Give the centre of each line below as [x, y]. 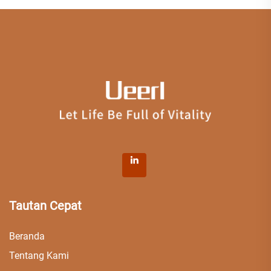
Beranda [27, 237]
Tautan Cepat [45, 206]
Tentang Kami [39, 256]
